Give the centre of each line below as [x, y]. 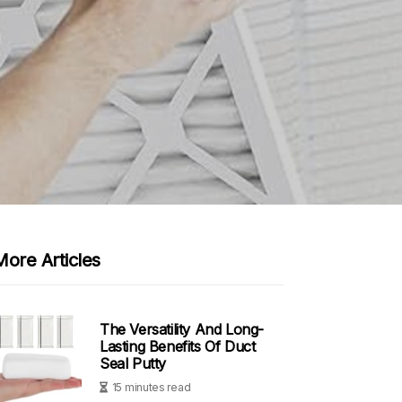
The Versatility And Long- [182, 329]
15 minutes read [151, 387]
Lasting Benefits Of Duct [178, 346]
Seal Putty [133, 363]
